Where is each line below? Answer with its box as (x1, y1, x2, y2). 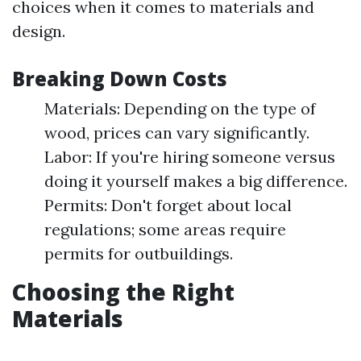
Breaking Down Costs (12, 65, 227, 92)
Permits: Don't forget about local (44, 195, 292, 215)
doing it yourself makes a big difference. (44, 171, 347, 191)
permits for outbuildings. (44, 243, 233, 263)
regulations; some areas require (44, 219, 286, 239)
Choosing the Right (12, 276, 234, 307)
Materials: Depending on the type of (44, 98, 316, 118)
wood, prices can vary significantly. (44, 122, 309, 143)
